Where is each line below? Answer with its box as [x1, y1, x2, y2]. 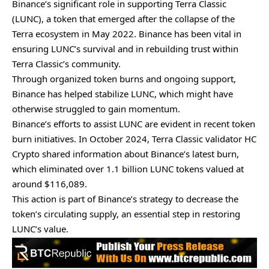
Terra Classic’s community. [12, 58, 121, 70]
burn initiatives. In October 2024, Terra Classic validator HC [12, 133, 256, 145]
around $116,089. [12, 178, 87, 190]
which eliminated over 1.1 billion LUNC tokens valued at [12, 163, 244, 175]
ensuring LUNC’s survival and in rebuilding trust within [12, 43, 238, 55]
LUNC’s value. [12, 223, 71, 235]
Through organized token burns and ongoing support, [12, 73, 236, 85]
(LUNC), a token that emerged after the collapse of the [12, 13, 235, 25]
